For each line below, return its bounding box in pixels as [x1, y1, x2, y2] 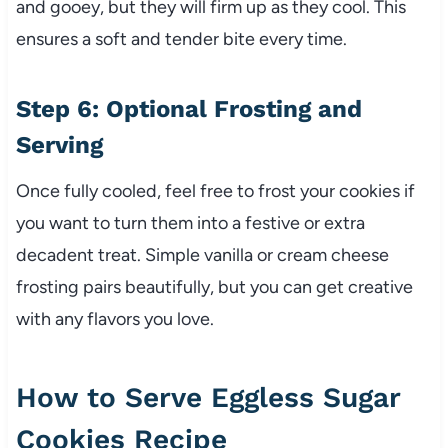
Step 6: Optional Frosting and [15, 95, 362, 124]
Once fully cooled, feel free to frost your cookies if [15, 180, 415, 203]
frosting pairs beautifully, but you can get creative [15, 276, 413, 299]
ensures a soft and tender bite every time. [15, 28, 347, 51]
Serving [15, 131, 103, 160]
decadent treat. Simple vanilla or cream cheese [15, 244, 389, 267]
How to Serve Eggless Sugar [15, 381, 400, 415]
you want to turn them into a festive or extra [15, 212, 365, 235]
